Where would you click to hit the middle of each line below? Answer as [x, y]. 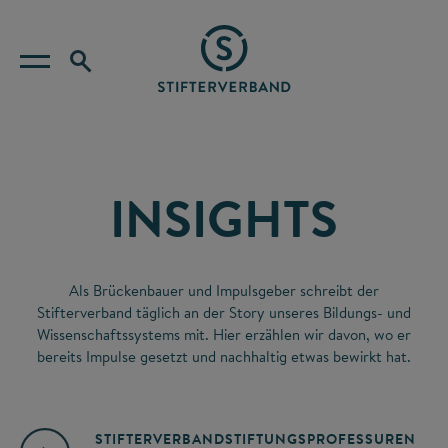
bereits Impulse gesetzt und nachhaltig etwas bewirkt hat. [224, 356]
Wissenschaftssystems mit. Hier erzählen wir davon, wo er [224, 334]
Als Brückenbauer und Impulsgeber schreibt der [224, 290]
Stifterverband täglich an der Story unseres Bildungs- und [224, 312]
